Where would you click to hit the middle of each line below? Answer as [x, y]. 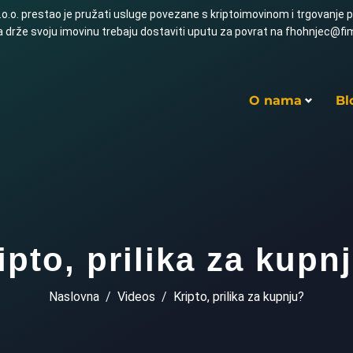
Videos [136, 297]
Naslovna [74, 297]
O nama [275, 100]
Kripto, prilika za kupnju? [239, 297]
